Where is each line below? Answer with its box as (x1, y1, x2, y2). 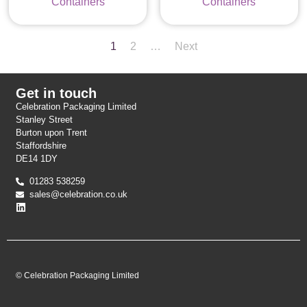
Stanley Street (16, 114, 73, 125)
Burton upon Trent (16, 127, 88, 138)
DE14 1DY (16, 153, 58, 164)
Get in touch (16, 85, 97, 101)
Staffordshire (16, 140, 67, 151)
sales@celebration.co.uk (29, 189, 128, 200)
